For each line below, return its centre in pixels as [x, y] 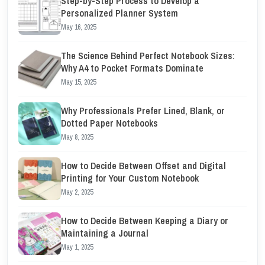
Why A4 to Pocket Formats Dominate [132, 68]
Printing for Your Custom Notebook [130, 178]
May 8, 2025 [77, 137]
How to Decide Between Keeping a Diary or [145, 221]
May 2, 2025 [77, 192]
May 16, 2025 [78, 27]
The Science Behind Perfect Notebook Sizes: [148, 56]
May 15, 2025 [78, 82]
